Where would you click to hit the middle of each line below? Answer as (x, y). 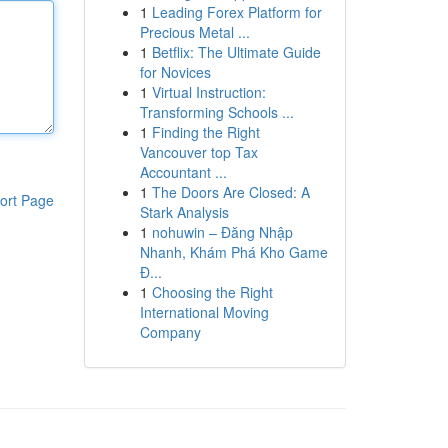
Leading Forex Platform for (236, 12)
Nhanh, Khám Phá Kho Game (233, 252)
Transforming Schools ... (216, 112)
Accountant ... (183, 172)
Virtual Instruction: (208, 92)
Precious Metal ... (194, 32)
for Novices (175, 72)
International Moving (204, 312)
